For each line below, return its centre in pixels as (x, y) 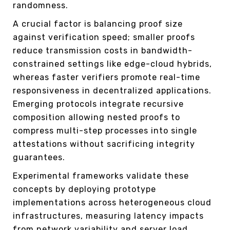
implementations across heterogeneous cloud (112, 202)
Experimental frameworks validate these (101, 176)
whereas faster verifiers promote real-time (107, 77)
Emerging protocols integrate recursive (98, 104)
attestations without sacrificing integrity (104, 144)
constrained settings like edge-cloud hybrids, (112, 64)
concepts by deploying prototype (84, 189)
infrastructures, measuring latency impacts (108, 216)
